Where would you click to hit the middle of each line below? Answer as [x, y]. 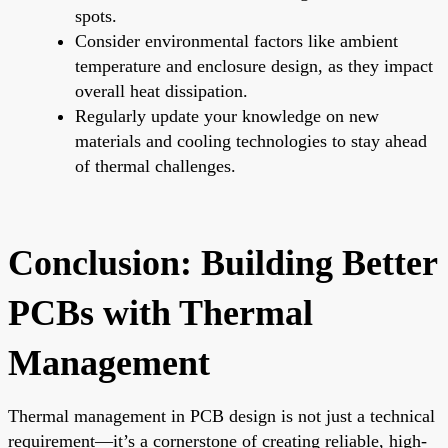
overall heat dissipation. [161, 90]
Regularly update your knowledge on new [227, 115]
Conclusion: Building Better [222, 262]
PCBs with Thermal [160, 312]
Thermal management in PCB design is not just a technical [221, 415]
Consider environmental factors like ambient [236, 40]
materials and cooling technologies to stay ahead [251, 140]
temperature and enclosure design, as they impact [254, 65]
